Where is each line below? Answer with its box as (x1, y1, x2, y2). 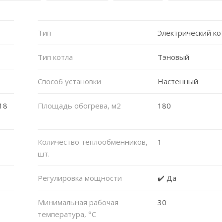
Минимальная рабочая (37, 197, 118, 207)
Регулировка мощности (37, 172, 122, 183)
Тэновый (158, 52, 190, 62)
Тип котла (37, 52, 73, 62)
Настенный (158, 76, 199, 86)
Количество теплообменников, (37, 136, 148, 147)
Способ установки (37, 76, 101, 86)
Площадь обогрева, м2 (37, 100, 121, 111)
